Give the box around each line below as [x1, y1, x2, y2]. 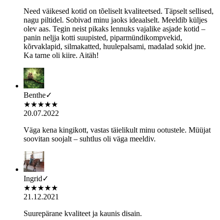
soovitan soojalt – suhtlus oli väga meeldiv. [24, 134, 156, 143]
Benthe [24, 90, 46, 99]
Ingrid [24, 174, 42, 183]
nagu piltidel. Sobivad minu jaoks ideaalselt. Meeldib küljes [24, 15, 207, 24]
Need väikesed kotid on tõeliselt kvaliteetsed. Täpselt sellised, [24, 6, 214, 15]
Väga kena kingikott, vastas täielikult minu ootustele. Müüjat [24, 125, 211, 134]
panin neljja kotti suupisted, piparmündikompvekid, [24, 33, 182, 42]
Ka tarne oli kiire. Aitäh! [24, 51, 99, 59]
